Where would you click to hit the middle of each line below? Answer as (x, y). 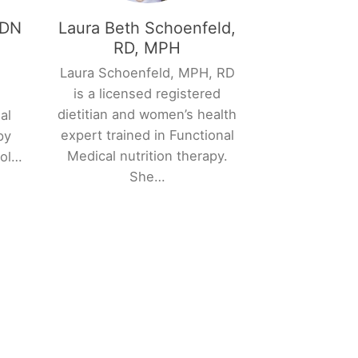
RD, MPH (147, 48)
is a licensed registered (147, 93)
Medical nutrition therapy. (147, 155)
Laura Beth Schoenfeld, (147, 28)
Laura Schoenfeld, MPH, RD (147, 72)
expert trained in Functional (147, 135)
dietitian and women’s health (147, 114)
